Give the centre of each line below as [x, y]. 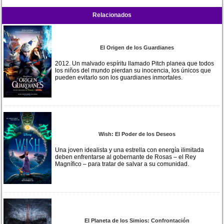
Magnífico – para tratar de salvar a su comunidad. [122, 164]
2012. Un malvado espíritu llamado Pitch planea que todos [135, 63]
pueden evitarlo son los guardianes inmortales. [119, 77]
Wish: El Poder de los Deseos [137, 134]
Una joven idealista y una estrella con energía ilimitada [130, 150]
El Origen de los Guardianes [137, 47]
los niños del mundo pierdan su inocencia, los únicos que [133, 70]
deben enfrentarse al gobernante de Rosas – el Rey [126, 157]
